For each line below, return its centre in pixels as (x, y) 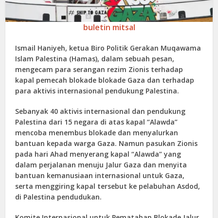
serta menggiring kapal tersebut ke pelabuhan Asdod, (108, 186)
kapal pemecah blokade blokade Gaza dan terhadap (105, 80)
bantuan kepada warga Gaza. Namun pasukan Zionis (107, 144)
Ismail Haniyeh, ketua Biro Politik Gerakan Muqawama (108, 48)
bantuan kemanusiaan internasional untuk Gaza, (100, 176)
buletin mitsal (109, 27)
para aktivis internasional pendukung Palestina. (97, 91)
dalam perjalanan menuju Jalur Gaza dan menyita (101, 165)
